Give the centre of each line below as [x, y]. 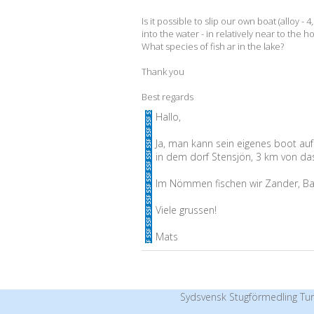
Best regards [168, 97]
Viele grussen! [186, 210]
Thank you [163, 71]
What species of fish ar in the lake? [213, 46]
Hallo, [168, 117]
